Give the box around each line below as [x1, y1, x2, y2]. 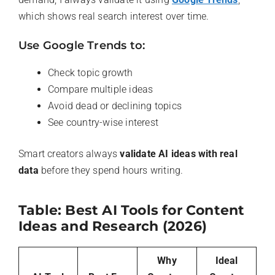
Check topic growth [48, 66, 133, 79]
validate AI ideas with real [120, 147, 238, 160]
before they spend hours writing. [38, 164, 184, 176]
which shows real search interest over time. [18, 10, 209, 22]
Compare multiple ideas [48, 83, 153, 95]
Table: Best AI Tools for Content [18, 201, 245, 219]
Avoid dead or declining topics [48, 99, 182, 112]
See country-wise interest [48, 116, 158, 128]
